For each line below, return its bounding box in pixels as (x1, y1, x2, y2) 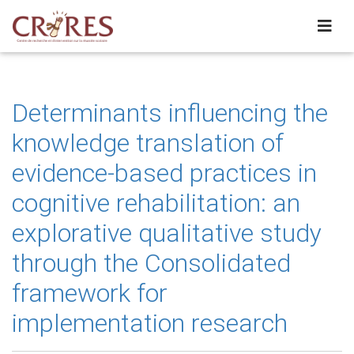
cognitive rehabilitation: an (12, 188, 300, 218)
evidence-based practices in (12, 158, 317, 188)
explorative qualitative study (12, 218, 322, 248)
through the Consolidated (12, 248, 291, 278)
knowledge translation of (12, 128, 284, 158)
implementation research (12, 308, 288, 338)
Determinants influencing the (12, 98, 328, 128)
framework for (12, 278, 168, 308)
